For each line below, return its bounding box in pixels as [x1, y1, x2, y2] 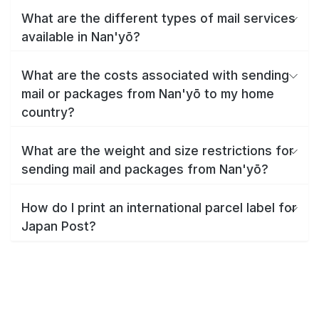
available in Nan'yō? [21, 28, 140, 44]
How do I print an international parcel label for [21, 200, 297, 216]
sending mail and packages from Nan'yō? [21, 161, 268, 177]
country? [21, 104, 75, 120]
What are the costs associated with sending [21, 67, 289, 83]
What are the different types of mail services [21, 10, 296, 26]
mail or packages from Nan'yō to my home [21, 85, 274, 101]
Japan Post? [21, 219, 96, 234]
